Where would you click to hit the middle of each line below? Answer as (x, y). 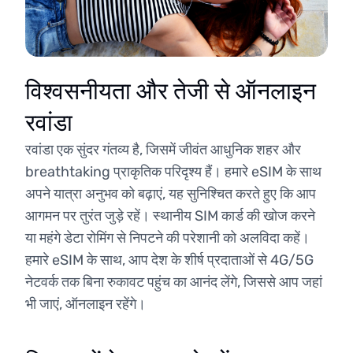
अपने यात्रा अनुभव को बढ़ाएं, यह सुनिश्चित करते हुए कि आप (171, 194)
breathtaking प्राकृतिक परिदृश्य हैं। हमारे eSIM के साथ (173, 172)
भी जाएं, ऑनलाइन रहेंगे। (85, 304)
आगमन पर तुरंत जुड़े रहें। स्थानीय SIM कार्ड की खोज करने (170, 216)
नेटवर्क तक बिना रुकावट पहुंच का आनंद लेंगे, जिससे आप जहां (174, 282)
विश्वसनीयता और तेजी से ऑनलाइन (171, 91)
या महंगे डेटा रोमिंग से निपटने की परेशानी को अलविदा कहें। (167, 238)
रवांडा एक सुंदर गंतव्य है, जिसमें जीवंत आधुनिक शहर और (163, 150)
